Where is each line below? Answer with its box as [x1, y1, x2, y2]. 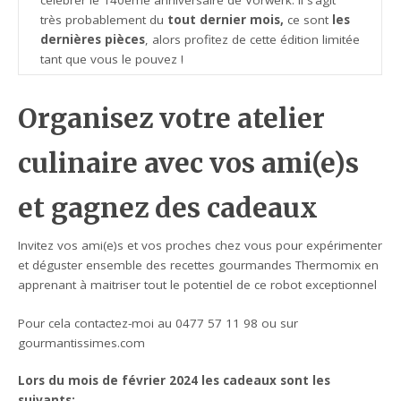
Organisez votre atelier [18, 102, 326, 136]
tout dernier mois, [164, 12, 285, 29]
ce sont [284, 12, 333, 29]
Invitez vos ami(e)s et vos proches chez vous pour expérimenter [18, 237, 383, 254]
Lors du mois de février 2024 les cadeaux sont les [18, 371, 331, 388]
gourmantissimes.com [18, 334, 146, 351]
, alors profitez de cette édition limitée [145, 31, 361, 48]
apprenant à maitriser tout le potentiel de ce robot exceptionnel [18, 277, 378, 294]
